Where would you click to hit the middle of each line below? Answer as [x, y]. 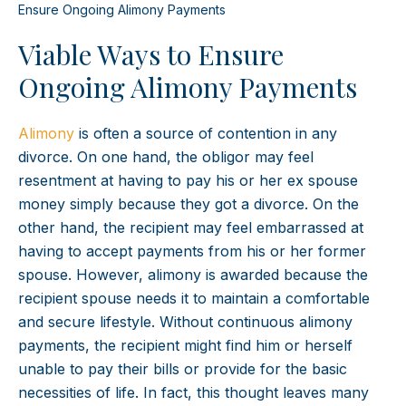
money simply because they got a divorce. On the [188, 204]
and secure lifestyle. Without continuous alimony [185, 322]
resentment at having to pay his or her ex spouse [188, 181]
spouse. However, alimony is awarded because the [193, 275]
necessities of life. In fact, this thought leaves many [193, 393]
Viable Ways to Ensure [151, 55]
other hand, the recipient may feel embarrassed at [191, 228]
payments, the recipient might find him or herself [185, 346]
